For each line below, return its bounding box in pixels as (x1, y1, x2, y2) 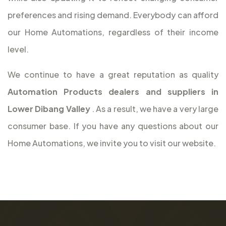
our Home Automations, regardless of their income (8, 27, 218, 38)
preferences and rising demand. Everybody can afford (8, 10, 218, 21)
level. (8, 44, 29, 55)
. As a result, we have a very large (90, 103, 219, 115)
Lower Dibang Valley (8, 103, 90, 115)
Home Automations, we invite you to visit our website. (8, 138, 216, 149)
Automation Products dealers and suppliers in (8, 86, 218, 97)
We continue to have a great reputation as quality (8, 69, 218, 80)
